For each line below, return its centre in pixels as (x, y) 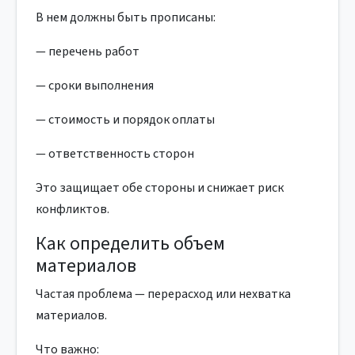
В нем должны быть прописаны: (126, 17)
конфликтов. (73, 209)
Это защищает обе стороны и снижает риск (160, 188)
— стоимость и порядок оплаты (125, 120)
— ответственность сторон (115, 154)
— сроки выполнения (95, 86)
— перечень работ (88, 52)
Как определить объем (130, 244)
